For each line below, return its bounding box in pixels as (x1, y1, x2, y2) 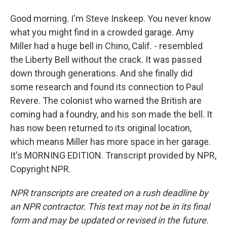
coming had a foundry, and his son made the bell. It (10, 109, 212, 120)
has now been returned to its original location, (10, 123, 192, 133)
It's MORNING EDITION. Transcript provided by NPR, (10, 150, 216, 161)
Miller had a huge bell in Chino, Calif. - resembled (10, 41, 203, 51)
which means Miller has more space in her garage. (10, 136, 211, 147)
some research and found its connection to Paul (10, 82, 203, 92)
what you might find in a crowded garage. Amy (10, 27, 194, 37)
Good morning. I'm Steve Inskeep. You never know (10, 13, 211, 24)
